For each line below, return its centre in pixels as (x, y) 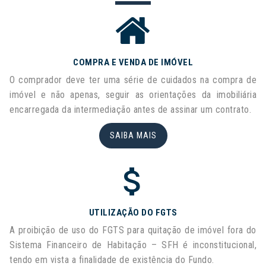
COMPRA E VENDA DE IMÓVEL (133, 62)
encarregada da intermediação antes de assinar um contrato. (130, 110)
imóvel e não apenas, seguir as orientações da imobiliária (133, 95)
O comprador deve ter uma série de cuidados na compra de (133, 80)
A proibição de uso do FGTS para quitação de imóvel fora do (133, 230)
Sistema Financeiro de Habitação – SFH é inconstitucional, (133, 245)
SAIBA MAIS (133, 136)
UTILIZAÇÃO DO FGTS (133, 213)
